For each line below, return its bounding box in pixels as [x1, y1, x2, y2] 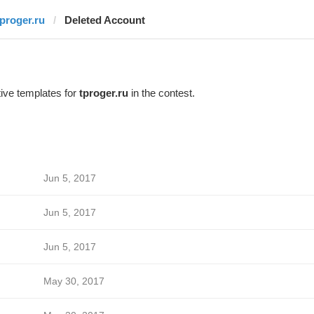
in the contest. [128, 87, 195, 99]
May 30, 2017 [43, 275, 104, 287]
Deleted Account [64, 14, 145, 26]
